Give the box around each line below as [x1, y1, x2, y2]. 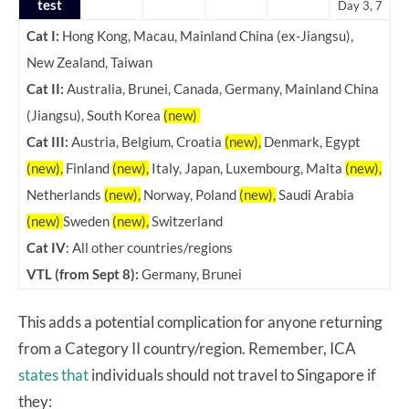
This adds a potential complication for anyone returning [18, 311, 383, 331]
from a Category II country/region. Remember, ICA [18, 338, 356, 358]
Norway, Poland [141, 186, 239, 203]
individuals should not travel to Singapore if [89, 364, 376, 384]
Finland [63, 160, 112, 176]
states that [18, 364, 89, 384]
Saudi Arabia [276, 186, 354, 203]
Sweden [63, 213, 112, 229]
